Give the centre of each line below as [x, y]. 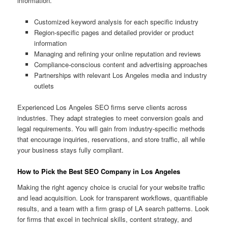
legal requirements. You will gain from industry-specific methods [111, 128]
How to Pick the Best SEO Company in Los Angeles [99, 171]
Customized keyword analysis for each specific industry [116, 21]
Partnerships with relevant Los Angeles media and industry [120, 75]
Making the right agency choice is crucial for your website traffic [111, 187]
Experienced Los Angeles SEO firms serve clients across [103, 107]
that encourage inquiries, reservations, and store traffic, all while [111, 139]
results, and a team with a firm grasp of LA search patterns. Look [113, 209]
